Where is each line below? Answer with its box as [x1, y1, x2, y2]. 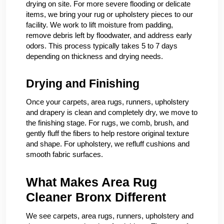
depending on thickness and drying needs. [26, 52, 163, 60]
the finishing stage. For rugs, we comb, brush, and [26, 118, 188, 127]
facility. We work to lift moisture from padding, [26, 20, 173, 29]
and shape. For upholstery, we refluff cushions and [26, 139, 189, 148]
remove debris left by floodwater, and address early [26, 31, 192, 39]
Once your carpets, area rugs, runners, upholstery [26, 97, 189, 106]
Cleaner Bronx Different [26, 190, 166, 204]
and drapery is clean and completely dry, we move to [26, 108, 197, 116]
